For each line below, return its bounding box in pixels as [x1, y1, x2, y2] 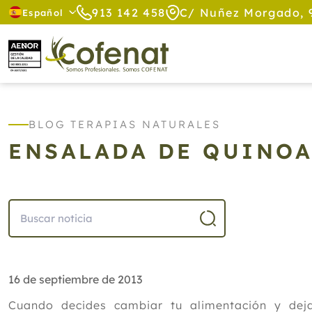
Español [22, 6, 64, 18]
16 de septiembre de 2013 [8, 272, 142, 286]
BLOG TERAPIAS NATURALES [29, 118, 221, 131]
